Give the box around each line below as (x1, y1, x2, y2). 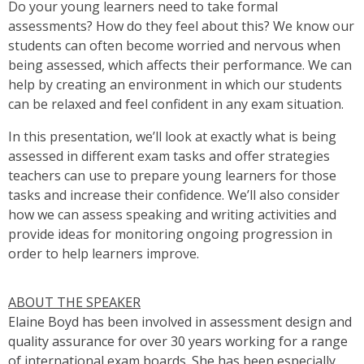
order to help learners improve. (8, 245, 199, 263)
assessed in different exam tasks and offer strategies (8, 147, 330, 166)
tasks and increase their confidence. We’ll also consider (8, 186, 340, 205)
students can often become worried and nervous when (8, 37, 340, 55)
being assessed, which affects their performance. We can (8, 56, 352, 75)
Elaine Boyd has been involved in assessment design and (8, 313, 352, 331)
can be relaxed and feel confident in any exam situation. (8, 95, 344, 114)
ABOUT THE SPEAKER (8, 293, 141, 312)
